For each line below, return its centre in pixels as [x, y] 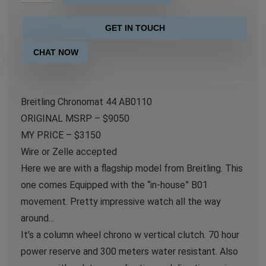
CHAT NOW [56, 52]
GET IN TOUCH [135, 28]
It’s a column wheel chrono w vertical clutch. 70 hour [130, 235]
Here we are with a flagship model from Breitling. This [132, 168]
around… [38, 218]
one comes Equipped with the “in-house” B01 [114, 185]
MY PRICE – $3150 [61, 135]
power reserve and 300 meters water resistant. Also [129, 251]
